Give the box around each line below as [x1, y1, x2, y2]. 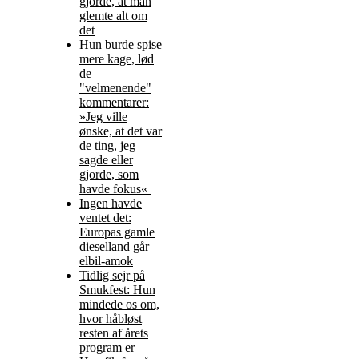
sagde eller [79, 153, 133, 167]
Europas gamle [79, 225, 155, 240]
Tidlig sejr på [79, 268, 145, 283]
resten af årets [79, 326, 148, 341]
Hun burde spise [79, 38, 162, 52]
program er [79, 341, 135, 355]
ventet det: [79, 211, 131, 225]
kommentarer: [79, 95, 149, 110]
